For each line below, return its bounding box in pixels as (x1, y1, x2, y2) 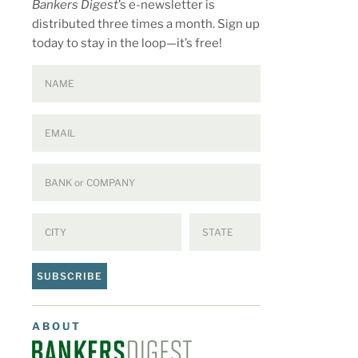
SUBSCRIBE (37, 269, 102, 282)
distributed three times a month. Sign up (32, 17, 260, 32)
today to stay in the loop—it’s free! (32, 36, 222, 51)
